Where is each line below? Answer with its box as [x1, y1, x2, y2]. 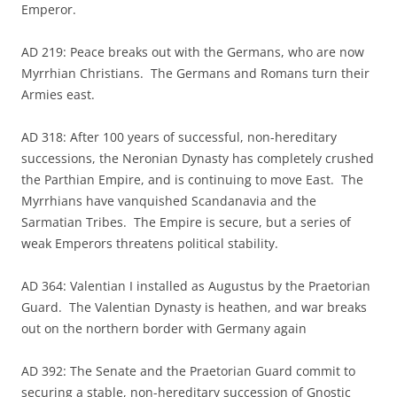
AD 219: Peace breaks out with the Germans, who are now [21, 43, 364, 60]
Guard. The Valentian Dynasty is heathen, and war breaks [21, 299, 367, 315]
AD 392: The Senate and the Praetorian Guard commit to [21, 362, 355, 379]
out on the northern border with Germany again [21, 320, 307, 337]
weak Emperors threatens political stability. [21, 235, 278, 252]
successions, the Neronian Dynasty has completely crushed [21, 150, 374, 167]
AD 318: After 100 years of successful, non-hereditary [21, 128, 337, 145]
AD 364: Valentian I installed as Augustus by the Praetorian [21, 277, 370, 294]
